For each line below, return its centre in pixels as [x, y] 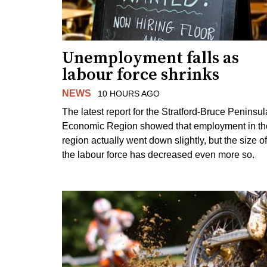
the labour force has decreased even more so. [158, 154]
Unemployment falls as [150, 58]
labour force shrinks [141, 75]
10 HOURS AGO [128, 94]
